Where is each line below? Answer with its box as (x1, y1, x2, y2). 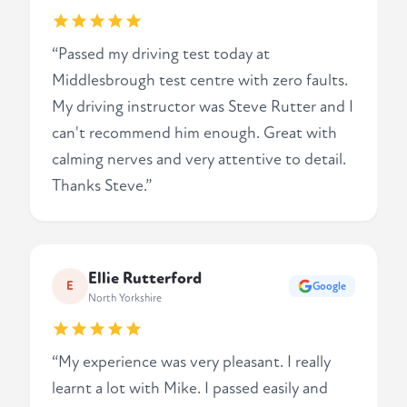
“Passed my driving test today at (52, 45, 270, 65)
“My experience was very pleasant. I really (52, 352, 331, 372)
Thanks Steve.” (52, 176, 152, 196)
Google (313, 279, 346, 293)
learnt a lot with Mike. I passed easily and (52, 379, 328, 399)
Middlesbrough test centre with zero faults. (52, 71, 348, 91)
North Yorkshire (88, 292, 162, 305)
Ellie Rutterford (88, 269, 202, 289)
